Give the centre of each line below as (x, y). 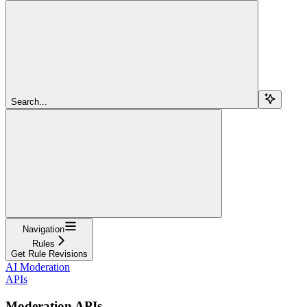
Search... (29, 101)
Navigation (43, 229)
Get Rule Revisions (49, 254)
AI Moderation (38, 267)
